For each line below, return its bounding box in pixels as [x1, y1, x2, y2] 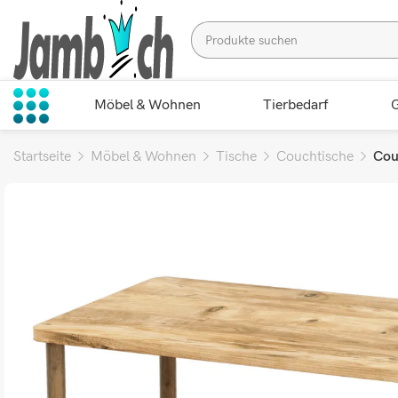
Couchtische [276, 148, 354, 165]
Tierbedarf [263, 97, 328, 114]
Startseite [13, 148, 71, 165]
